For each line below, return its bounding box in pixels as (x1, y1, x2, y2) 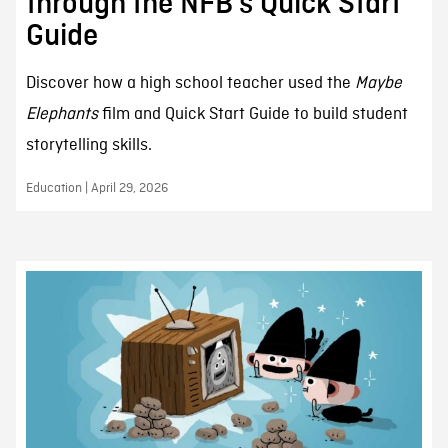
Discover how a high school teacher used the (25, 72, 355, 94)
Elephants (25, 103, 98, 125)
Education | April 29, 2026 (25, 179, 168, 197)
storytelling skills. (25, 134, 152, 156)
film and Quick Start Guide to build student (97, 103, 408, 125)
